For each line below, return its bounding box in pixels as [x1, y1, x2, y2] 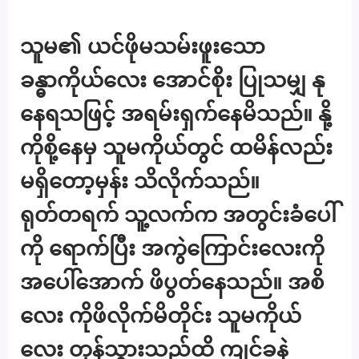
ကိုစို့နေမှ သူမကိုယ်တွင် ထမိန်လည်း [20, 135, 333, 160]
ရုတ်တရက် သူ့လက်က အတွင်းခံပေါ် [20, 202, 337, 228]
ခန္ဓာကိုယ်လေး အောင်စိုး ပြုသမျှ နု [20, 67, 325, 93]
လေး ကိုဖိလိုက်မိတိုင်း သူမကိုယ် [20, 303, 302, 329]
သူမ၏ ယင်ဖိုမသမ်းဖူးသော [20, 34, 266, 59]
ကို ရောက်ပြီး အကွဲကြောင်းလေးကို [20, 236, 325, 261]
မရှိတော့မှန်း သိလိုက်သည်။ [20, 168, 260, 194]
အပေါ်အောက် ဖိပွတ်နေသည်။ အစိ [20, 269, 325, 295]
